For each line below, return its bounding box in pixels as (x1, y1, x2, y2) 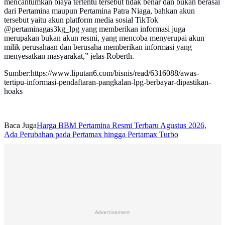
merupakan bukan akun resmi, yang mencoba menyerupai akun (4, 34, 204, 43)
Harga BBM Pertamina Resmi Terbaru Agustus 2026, (37, 121, 206, 130)
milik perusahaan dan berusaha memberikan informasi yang (4, 43, 192, 52)
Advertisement (95, 208, 130, 216)
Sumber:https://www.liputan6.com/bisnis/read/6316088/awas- (4, 69, 199, 78)
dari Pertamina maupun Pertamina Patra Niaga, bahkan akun (4, 7, 195, 16)
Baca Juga (4, 121, 37, 130)
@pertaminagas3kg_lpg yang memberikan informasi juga (4, 25, 185, 34)
